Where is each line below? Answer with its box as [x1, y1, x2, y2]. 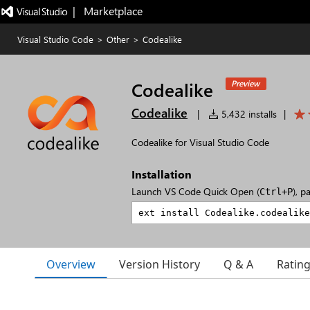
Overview [46, 256, 95, 272]
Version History [119, 257, 200, 272]
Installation [131, 167, 192, 181]
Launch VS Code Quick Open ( [131, 185, 259, 198]
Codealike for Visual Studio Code [131, 136, 269, 149]
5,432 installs [219, 107, 277, 120]
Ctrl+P [259, 186, 293, 197]
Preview [231, 77, 259, 89]
